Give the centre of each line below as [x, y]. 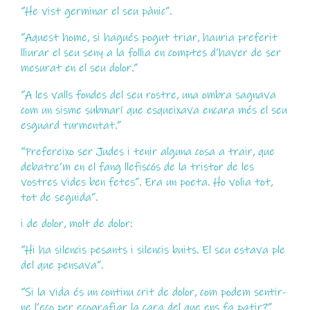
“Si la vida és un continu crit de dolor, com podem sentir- [153, 292]
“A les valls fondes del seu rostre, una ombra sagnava [148, 94]
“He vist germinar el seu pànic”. [96, 11]
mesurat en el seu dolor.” [79, 68]
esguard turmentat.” [71, 125]
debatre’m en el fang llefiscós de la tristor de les [137, 166]
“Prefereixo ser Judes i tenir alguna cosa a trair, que [147, 151]
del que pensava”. [62, 265]
